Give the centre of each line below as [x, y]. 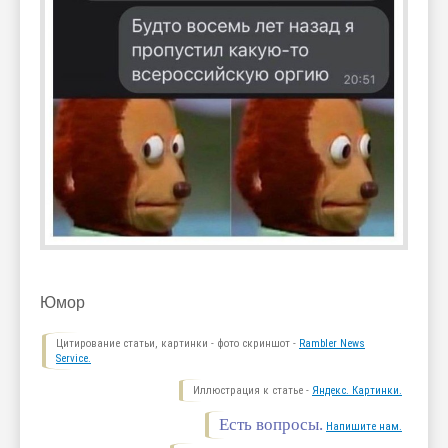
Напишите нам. [364, 427]
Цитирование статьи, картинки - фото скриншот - [177, 344]
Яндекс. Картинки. [357, 391]
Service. [73, 359]
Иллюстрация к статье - [252, 391]
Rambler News [332, 344]
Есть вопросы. [271, 425]
